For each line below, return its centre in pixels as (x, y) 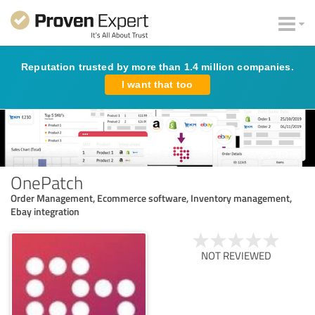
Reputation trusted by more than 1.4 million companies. (157, 67)
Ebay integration (45, 211)
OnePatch (47, 182)
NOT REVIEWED (236, 255)
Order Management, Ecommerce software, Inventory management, (151, 198)
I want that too (157, 84)
